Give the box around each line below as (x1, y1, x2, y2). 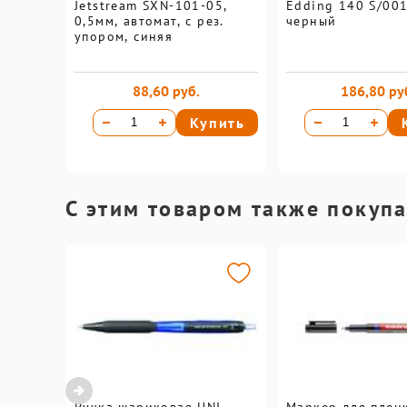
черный (286, 13, 337, 29)
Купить (189, 113, 245, 132)
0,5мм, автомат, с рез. (74, 13, 224, 29)
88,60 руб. (133, 81, 200, 100)
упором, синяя (74, 28, 174, 45)
